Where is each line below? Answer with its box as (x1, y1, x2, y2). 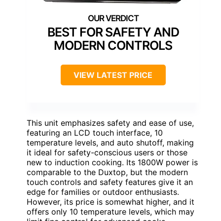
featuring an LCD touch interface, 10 (27, 128, 163, 138)
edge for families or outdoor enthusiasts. (27, 187, 179, 197)
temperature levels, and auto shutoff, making (27, 138, 194, 148)
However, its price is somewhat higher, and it (27, 197, 194, 207)
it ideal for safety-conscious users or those (27, 147, 187, 158)
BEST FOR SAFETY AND (47, 25, 179, 40)
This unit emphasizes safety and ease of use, (27, 118, 194, 128)
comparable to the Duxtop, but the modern (27, 167, 188, 178)
